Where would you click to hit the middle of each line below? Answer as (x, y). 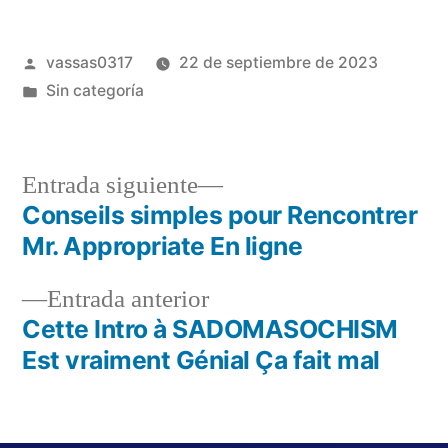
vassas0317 (89, 63)
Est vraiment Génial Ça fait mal (201, 360)
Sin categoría (94, 91)
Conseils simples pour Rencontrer (220, 215)
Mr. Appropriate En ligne (162, 246)
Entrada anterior (128, 300)
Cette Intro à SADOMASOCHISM (210, 329)
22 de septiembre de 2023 (278, 63)
